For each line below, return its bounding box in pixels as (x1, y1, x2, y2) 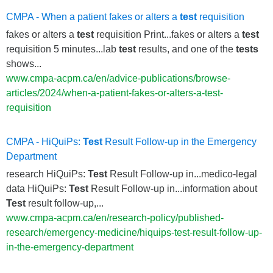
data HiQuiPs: (6, 183, 69, 194)
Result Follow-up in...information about (88, 183, 257, 194)
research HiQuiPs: (6, 168, 88, 179)
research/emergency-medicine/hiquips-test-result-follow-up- (6, 227, 262, 238)
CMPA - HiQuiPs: (6, 136, 83, 147)
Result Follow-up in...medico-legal (107, 168, 257, 179)
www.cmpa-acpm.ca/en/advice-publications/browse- (6, 73, 230, 83)
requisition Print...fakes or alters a (94, 29, 242, 40)
